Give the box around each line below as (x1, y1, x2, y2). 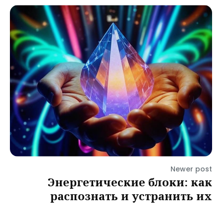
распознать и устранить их (50, 188, 212, 203)
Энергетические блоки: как (48, 174, 212, 189)
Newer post (170, 164, 212, 174)
